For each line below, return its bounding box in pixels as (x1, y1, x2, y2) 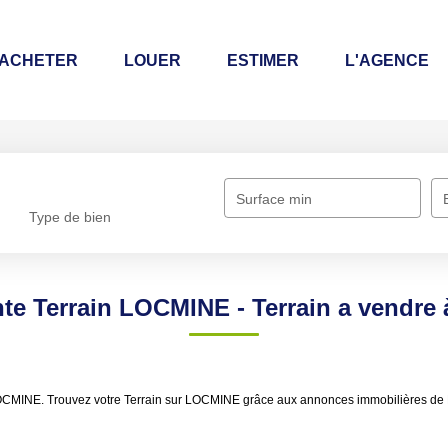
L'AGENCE (333, 51, 417, 69)
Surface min (236, 191, 313, 207)
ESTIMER (215, 51, 287, 69)
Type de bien (29, 209, 112, 226)
